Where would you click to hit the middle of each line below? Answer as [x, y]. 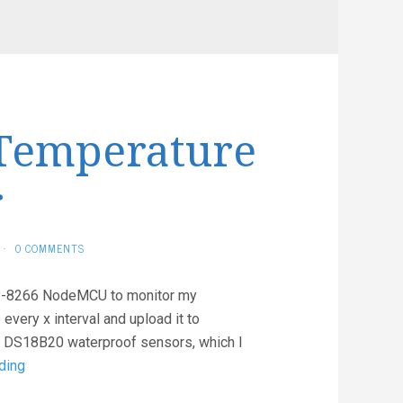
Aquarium [54, 388]
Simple [46, 365]
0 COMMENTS [50, 248]
